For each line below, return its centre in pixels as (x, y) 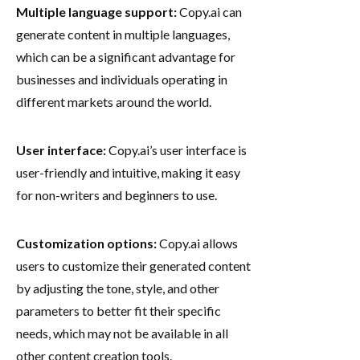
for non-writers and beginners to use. (117, 194)
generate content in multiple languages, (123, 34)
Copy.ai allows (197, 243)
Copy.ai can (209, 11)
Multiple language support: (96, 11)
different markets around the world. (114, 101)
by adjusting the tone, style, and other (118, 288)
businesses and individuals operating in (122, 79)
